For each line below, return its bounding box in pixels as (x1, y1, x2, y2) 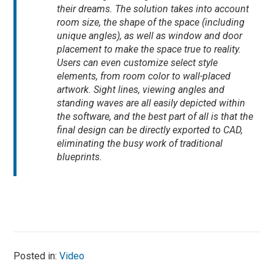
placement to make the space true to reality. (57, 43, 242, 56)
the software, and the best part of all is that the (57, 111, 254, 123)
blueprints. (57, 151, 103, 163)
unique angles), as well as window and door (57, 30, 243, 42)
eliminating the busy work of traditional (57, 138, 223, 150)
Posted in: (13, 250, 60, 262)
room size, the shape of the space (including (57, 17, 245, 29)
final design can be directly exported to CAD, (57, 124, 243, 136)
